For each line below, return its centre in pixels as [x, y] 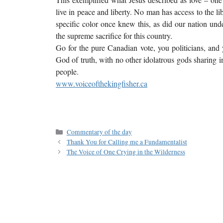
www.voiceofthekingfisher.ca [102, 83]
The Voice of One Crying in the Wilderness [126, 152]
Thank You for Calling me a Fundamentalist [127, 142]
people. [67, 71]
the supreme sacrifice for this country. [114, 35]
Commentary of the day [99, 132]
